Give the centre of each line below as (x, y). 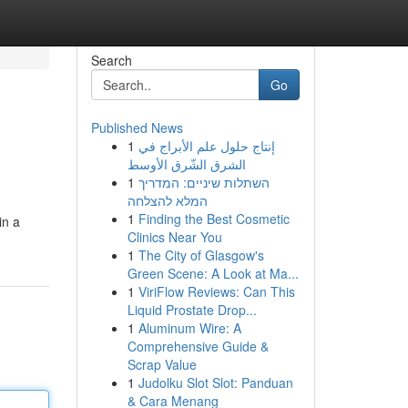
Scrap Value (162, 364)
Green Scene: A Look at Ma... (213, 273)
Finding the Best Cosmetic (214, 219)
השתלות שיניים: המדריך (204, 182)
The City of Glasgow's (201, 255)
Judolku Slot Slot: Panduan (215, 382)
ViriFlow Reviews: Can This (216, 291)
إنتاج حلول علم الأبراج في (206, 146)
